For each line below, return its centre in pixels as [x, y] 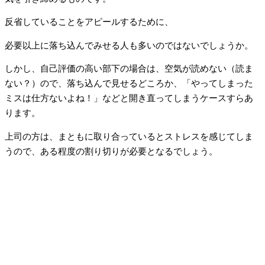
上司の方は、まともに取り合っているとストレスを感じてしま [129, 136]
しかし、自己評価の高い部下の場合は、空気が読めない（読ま [129, 69]
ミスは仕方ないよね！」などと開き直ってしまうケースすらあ [129, 98]
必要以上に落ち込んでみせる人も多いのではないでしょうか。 [129, 45]
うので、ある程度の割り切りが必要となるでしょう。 [111, 151]
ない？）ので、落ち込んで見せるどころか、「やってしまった [129, 84]
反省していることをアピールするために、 [89, 22]
